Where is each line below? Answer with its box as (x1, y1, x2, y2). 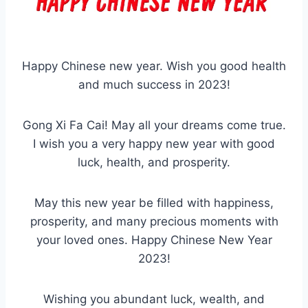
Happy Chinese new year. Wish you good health (22, 59, 286, 74)
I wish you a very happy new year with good (33, 137, 275, 151)
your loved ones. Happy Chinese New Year (36, 233, 272, 247)
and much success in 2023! (78, 78, 230, 92)
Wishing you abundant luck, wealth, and (43, 292, 265, 307)
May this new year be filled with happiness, (34, 196, 274, 210)
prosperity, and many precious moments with (30, 214, 278, 229)
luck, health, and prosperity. (78, 155, 230, 170)
